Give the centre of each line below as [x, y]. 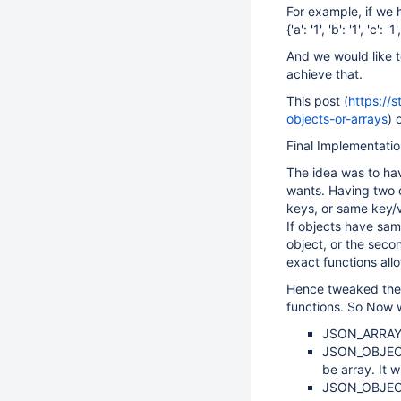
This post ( [317, 101]
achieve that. [324, 74]
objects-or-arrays [337, 119]
